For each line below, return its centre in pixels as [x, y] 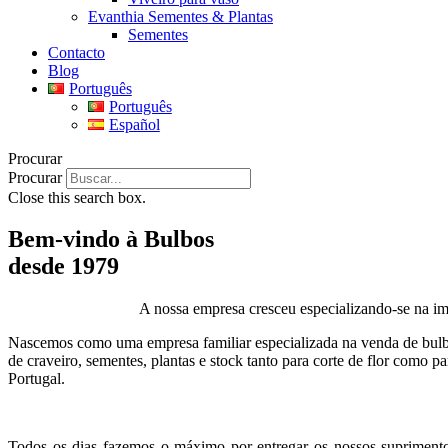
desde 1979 [63, 266]
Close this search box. [77, 197]
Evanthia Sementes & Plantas [180, 16]
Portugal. [36, 379]
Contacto [76, 52]
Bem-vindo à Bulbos [111, 239]
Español [134, 124]
